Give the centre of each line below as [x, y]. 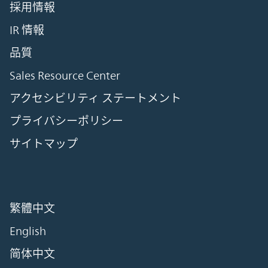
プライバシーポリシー [66, 121]
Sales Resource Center [65, 76]
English [28, 231]
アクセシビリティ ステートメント [95, 98]
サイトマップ [44, 144]
